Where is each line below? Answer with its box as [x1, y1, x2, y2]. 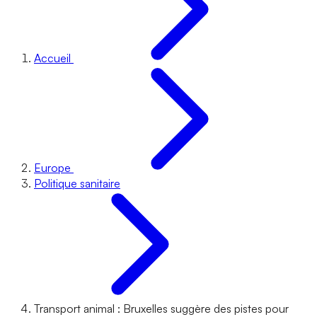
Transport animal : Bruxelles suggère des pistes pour [34, 301, 289, 316]
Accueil [34, 51, 71, 65]
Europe [34, 161, 71, 175]
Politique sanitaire [34, 176, 120, 190]
